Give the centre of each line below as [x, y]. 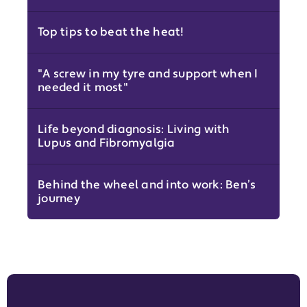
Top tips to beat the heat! [111, 33]
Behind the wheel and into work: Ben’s [147, 185]
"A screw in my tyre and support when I [148, 74]
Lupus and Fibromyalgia [107, 144]
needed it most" [83, 88]
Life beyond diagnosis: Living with [134, 130]
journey [59, 199]
